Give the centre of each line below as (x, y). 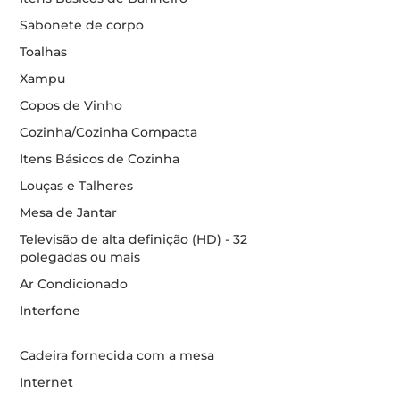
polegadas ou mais (79, 257)
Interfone (50, 311)
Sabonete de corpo (81, 25)
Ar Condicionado (73, 284)
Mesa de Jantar (68, 212)
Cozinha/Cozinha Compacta (108, 132)
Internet (46, 382)
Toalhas (43, 52)
